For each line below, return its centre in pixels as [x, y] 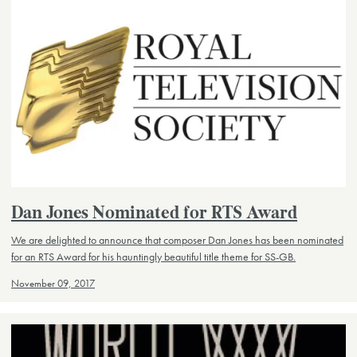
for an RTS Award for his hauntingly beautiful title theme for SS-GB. [153, 257]
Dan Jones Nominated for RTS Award [154, 214]
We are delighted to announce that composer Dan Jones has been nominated [177, 240]
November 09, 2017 [53, 284]
